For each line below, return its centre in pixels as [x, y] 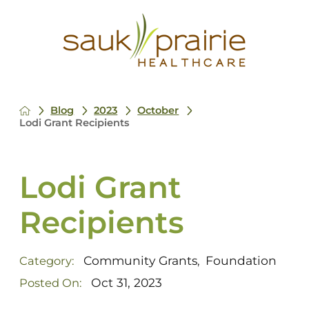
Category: [46, 261]
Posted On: [50, 283]
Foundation [241, 261]
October [158, 111]
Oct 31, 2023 [126, 283]
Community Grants [140, 261]
